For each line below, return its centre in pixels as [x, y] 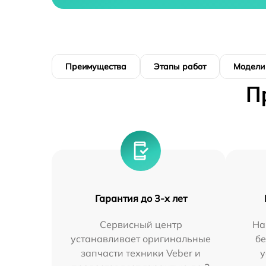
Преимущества [96, 67]
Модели [249, 67]
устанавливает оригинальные [141, 239]
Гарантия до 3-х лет [141, 199]
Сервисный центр [141, 225]
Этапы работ [180, 67]
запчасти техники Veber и [141, 253]
